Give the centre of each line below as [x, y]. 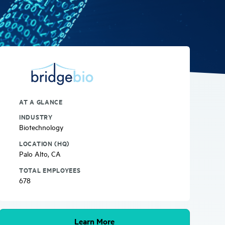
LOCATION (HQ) [45, 143]
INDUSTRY [36, 116]
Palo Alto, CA [40, 153]
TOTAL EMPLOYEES [50, 170]
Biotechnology [41, 127]
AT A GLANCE [41, 101]
